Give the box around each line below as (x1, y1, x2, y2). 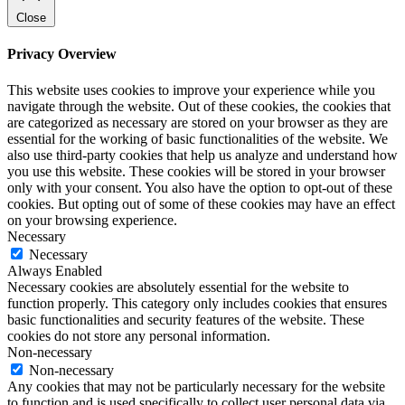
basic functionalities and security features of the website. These (7, 311, 364, 327)
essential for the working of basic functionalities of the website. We (7, 130, 388, 146)
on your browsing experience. (7, 212, 177, 228)
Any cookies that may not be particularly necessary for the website (7, 378, 385, 394)
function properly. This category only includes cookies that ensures (7, 295, 387, 311)
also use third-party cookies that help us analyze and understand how (7, 146, 398, 163)
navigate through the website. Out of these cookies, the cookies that (7, 98, 391, 114)
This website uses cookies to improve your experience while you (7, 81, 375, 98)
